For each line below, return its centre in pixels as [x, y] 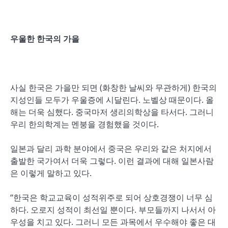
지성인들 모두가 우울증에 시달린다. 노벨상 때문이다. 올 [112, 100]
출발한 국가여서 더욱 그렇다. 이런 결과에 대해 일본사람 [112, 161]
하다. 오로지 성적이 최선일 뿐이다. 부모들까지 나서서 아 [113, 210]
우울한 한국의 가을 [45, 39]
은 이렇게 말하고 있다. [51, 173]
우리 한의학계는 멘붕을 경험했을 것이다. [84, 124]
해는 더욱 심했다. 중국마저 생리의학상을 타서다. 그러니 [112, 112]
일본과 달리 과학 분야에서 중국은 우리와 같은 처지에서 [111, 149]
